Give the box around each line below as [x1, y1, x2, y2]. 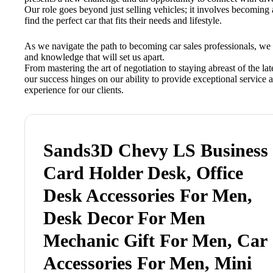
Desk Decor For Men [43, 208, 205, 229]
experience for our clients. [24, 85, 124, 96]
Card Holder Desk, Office [43, 163, 243, 183]
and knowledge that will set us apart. [24, 52, 165, 63]
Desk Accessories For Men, [43, 185, 252, 206]
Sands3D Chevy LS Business [43, 140, 268, 161]
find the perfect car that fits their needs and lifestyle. [24, 15, 222, 26]
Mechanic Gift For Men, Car [43, 230, 267, 251]
